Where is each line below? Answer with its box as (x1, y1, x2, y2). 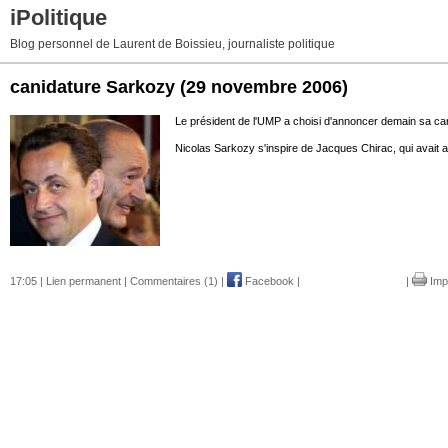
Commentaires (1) (130, 274, 218, 287)
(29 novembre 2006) (180, 77, 348, 97)
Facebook (242, 274, 294, 287)
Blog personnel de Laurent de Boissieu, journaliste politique (10, 37, 335, 51)
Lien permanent (46, 274, 121, 287)
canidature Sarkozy (10, 77, 175, 97)
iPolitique (10, 5, 107, 30)
